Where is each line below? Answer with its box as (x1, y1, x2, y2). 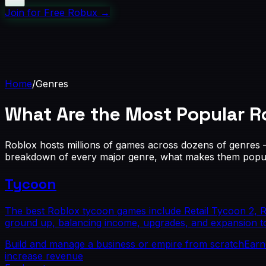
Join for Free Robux (5, 7, 97, 18)
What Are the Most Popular (5, 102, 245, 126)
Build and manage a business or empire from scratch (5, 237, 244, 250)
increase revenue (5, 249, 83, 262)
